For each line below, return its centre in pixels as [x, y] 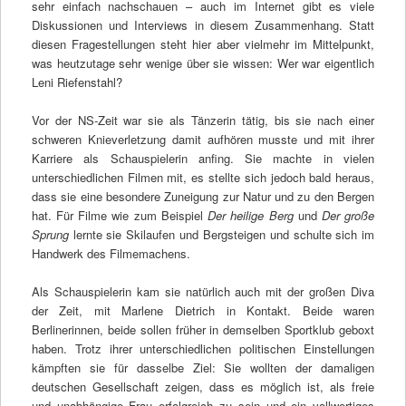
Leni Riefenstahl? [77, 82]
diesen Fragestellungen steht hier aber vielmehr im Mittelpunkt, [203, 43]
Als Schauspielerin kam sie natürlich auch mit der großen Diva [203, 291]
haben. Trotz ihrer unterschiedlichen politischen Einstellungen [203, 348]
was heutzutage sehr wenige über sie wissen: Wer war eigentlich [203, 63]
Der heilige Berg [251, 215]
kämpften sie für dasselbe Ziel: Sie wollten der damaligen [203, 367]
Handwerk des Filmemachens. [111, 253]
